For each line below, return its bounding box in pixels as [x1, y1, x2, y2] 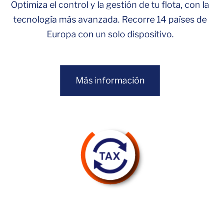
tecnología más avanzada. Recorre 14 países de [13, 14, 207, 25]
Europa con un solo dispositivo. [46, 29, 174, 39]
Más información [75, 75, 145, 85]
